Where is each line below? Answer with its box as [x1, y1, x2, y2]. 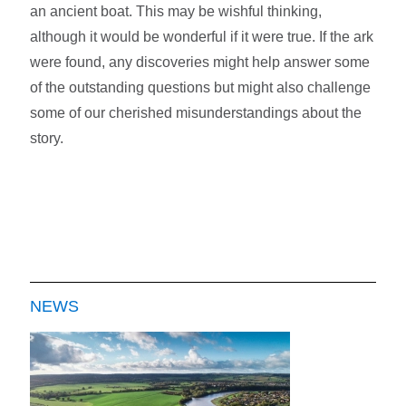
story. [30, 130, 64, 147]
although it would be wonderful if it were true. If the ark [30, 29, 374, 45]
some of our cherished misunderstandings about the [30, 105, 362, 121]
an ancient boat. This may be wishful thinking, [30, 4, 323, 20]
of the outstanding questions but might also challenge [30, 80, 372, 96]
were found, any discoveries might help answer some [30, 54, 371, 71]
